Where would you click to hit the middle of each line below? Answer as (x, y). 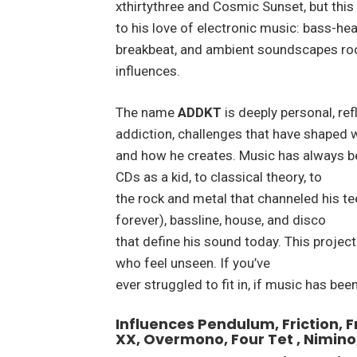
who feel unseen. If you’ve (192, 263)
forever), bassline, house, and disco (220, 220)
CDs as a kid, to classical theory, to (218, 177)
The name (146, 113)
